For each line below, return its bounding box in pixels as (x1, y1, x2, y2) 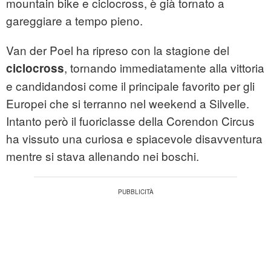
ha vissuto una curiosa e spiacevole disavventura (6, 130, 263, 147)
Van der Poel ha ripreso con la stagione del (6, 42, 229, 59)
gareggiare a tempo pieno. (6, 12, 143, 29)
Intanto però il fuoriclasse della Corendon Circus (6, 113, 255, 129)
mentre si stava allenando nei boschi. (6, 148, 199, 165)
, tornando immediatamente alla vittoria (64, 59, 264, 76)
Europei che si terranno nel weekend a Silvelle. (6, 95, 249, 112)
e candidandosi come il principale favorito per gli (6, 77, 255, 94)
